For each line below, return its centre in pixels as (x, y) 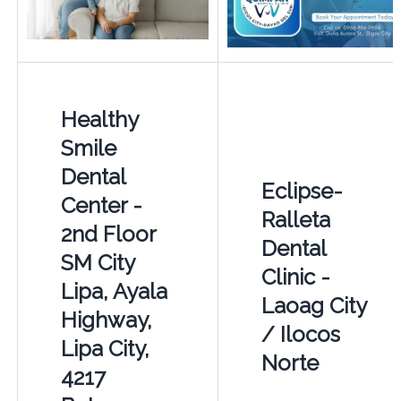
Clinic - (295, 277)
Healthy (99, 120)
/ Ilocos (300, 335)
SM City (97, 263)
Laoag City (313, 306)
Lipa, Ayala (114, 292)
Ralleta (295, 220)
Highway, (106, 320)
